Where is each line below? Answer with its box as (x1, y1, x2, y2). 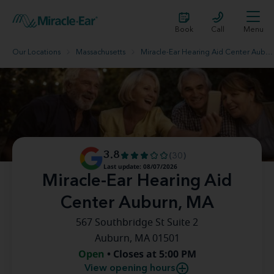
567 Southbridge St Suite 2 (76, 218, 198, 228)
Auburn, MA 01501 (94, 234, 180, 243)
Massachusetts (76, 49, 125, 56)
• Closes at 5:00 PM (106, 247, 196, 261)
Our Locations (12, 49, 61, 56)
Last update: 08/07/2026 (103, 162, 177, 171)
